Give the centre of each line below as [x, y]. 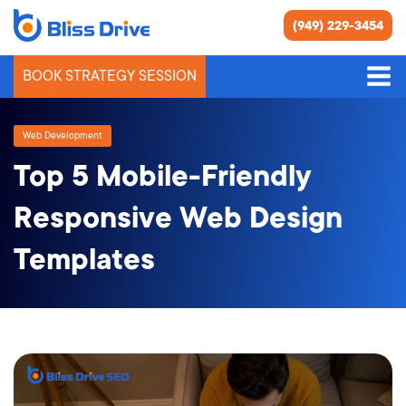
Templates [84, 260]
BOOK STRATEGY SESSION [110, 76]
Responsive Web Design [178, 218]
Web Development [63, 135]
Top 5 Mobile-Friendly [163, 176]
